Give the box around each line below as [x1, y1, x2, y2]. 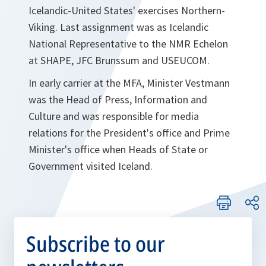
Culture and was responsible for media [28, 109, 199, 123]
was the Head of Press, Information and [28, 93, 207, 107]
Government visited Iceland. [28, 159, 155, 173]
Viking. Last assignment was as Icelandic [28, 20, 208, 34]
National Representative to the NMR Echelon [28, 37, 228, 51]
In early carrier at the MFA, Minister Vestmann [28, 76, 230, 90]
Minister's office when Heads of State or [28, 142, 208, 157]
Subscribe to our [26, 229, 165, 259]
